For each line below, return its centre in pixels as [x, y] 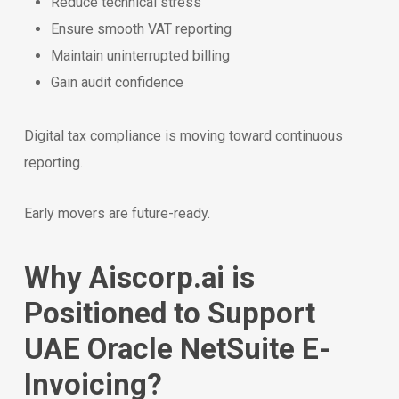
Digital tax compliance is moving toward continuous [183, 135]
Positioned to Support [169, 313]
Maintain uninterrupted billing [140, 55]
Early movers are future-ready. [117, 213]
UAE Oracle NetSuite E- [177, 348]
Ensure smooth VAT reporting [141, 28]
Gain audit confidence [117, 82]
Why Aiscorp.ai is [139, 277]
